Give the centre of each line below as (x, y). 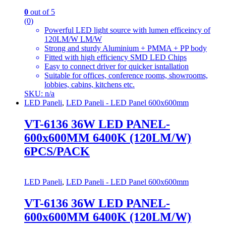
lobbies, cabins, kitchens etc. (90, 84)
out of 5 (42, 12)
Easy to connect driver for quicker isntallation (117, 66)
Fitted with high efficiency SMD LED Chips (116, 57)
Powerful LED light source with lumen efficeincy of (127, 30)
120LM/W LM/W (73, 39)
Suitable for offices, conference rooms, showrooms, (126, 75)
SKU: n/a (39, 94)
